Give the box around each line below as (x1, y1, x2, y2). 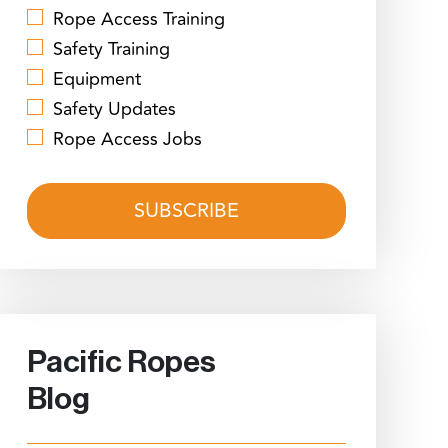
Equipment (52, 65, 141, 93)
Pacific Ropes (26, 347, 216, 378)
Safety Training (52, 35, 170, 63)
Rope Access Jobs (52, 125, 202, 153)
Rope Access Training (52, 5, 225, 33)
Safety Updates (52, 95, 176, 123)
